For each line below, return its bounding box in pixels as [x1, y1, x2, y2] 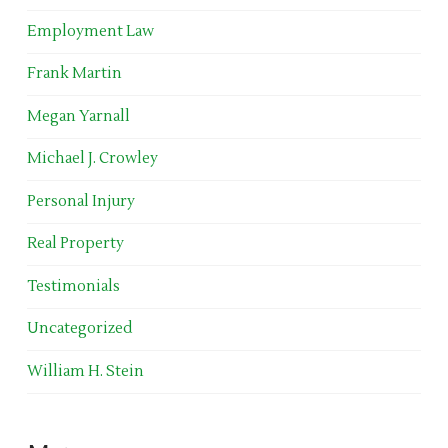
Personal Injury [26, 191, 135, 211]
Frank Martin [26, 64, 122, 84]
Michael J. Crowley [26, 149, 158, 169]
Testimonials [26, 276, 120, 296]
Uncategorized [26, 319, 132, 339]
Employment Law [26, 21, 154, 41]
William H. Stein [26, 361, 144, 381]
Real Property [26, 234, 124, 254]
